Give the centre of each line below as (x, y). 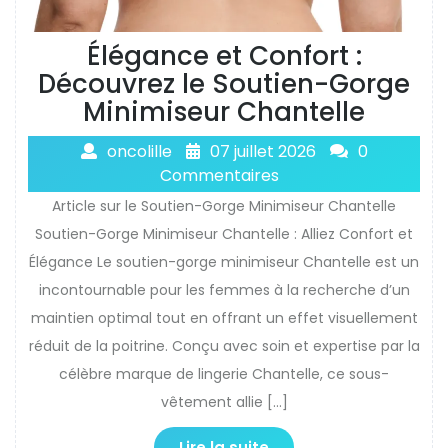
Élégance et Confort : (224, 55)
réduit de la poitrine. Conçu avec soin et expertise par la (224, 345)
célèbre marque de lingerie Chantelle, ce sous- (224, 373)
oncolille (139, 151)
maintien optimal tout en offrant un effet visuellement (224, 317)
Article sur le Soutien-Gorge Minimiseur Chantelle (224, 205)
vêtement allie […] (224, 401)
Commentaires (219, 175)
